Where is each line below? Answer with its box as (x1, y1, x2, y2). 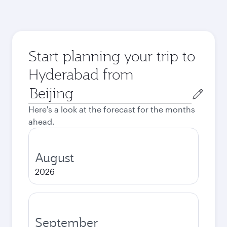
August (35, 149, 74, 166)
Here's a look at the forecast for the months (28, 104, 195, 114)
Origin (28, 84, 52, 94)
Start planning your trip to (28, 47, 195, 65)
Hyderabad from (28, 65, 133, 84)
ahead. (28, 117, 55, 126)
